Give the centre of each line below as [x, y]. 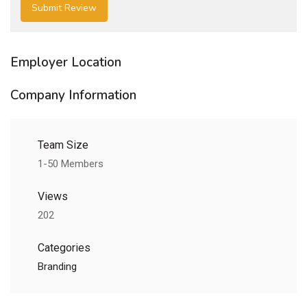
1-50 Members [71, 164]
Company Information [73, 96]
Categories [64, 248]
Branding [57, 267]
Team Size [63, 145]
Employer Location [66, 63]
